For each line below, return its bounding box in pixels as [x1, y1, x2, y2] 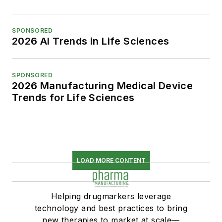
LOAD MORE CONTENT [76, 156, 146, 164]
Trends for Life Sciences [12, 91, 135, 104]
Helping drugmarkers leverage [51, 191, 171, 201]
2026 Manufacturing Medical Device [12, 79, 193, 92]
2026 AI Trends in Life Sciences [12, 35, 169, 47]
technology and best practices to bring [34, 203, 188, 213]
